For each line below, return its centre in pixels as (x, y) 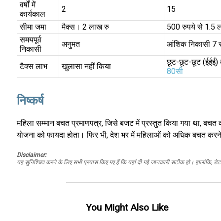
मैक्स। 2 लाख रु (85, 27)
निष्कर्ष (30, 100)
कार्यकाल (32, 14)
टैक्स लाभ (33, 67)
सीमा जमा (33, 27)
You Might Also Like (127, 207)
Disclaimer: (31, 155)
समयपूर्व (30, 40)
